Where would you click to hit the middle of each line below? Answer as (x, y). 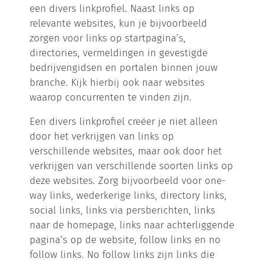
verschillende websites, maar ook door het (126, 151)
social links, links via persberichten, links (123, 210)
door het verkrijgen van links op (102, 136)
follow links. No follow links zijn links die (122, 254)
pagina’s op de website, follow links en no (125, 239)
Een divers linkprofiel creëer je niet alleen (124, 121)
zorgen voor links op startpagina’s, (108, 38)
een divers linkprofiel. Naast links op (112, 8)
